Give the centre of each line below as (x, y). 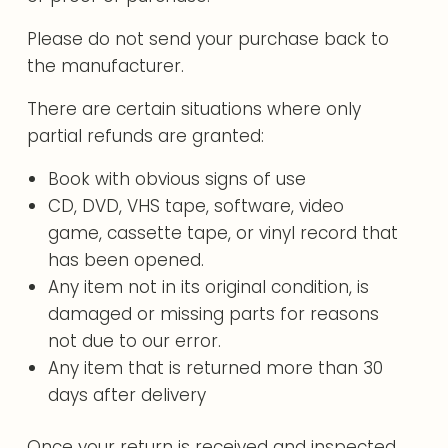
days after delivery (126, 394)
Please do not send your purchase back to (208, 38)
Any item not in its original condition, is (208, 286)
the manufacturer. (106, 65)
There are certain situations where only (194, 108)
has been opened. (125, 259)
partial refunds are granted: (146, 135)
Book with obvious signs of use (176, 178)
